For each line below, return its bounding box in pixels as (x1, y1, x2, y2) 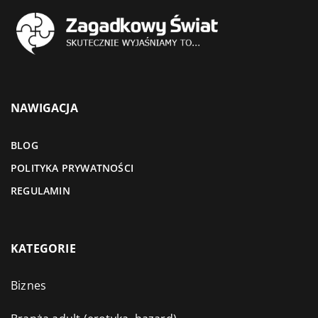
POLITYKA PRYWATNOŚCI (11, 160, 133, 175)
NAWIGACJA (11, 99, 78, 116)
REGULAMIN (11, 183, 70, 197)
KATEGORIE (11, 240, 76, 256)
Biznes (11, 277, 47, 293)
